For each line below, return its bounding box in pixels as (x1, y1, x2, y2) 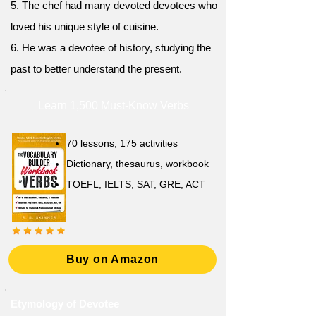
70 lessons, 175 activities (66, 138, 178, 149)
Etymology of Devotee (11, 298, 119, 310)
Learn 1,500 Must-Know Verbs (38, 99, 189, 111)
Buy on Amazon (66, 253, 159, 265)
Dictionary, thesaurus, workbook (66, 158, 209, 169)
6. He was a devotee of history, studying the (11, 42, 211, 54)
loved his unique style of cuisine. (11, 20, 159, 32)
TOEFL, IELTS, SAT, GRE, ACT (66, 178, 205, 190)
